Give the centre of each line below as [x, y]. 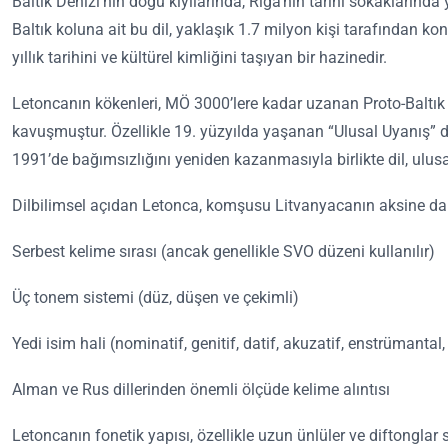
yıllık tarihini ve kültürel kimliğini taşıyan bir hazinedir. [199, 58]
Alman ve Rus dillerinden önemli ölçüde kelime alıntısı [201, 390]
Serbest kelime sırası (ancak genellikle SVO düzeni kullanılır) [223, 252]
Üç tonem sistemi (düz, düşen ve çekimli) [155, 298]
